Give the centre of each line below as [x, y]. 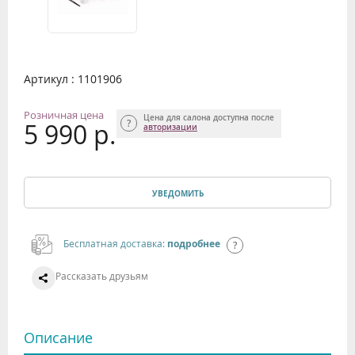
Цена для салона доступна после [209, 117]
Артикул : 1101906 [73, 78]
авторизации [170, 127]
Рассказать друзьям [102, 275]
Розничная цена [64, 115]
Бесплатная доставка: [115, 243]
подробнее [194, 243]
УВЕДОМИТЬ [177, 193]
